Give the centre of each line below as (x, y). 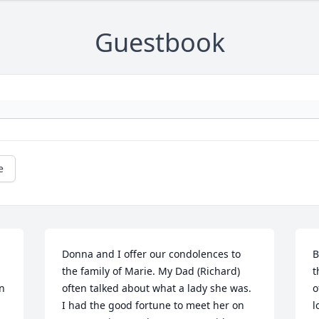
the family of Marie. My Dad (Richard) (151, 271)
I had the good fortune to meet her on (153, 305)
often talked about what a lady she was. (157, 288)
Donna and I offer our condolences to (152, 254)
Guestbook (159, 43)
